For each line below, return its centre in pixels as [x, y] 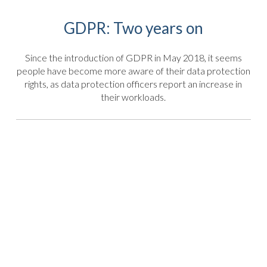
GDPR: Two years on [133, 28]
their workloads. [133, 97]
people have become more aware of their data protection [133, 70]
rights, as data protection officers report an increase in [133, 83]
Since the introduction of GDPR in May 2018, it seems [133, 57]
